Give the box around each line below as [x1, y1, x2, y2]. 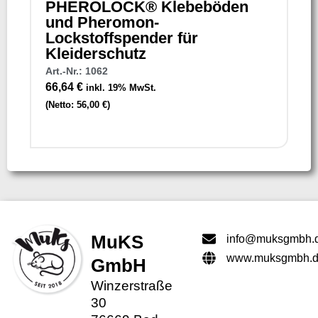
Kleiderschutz [45, 45, 146, 63]
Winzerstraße [91, 278, 173, 293]
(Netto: [45, 99, 77, 111]
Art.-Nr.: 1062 [45, 65, 108, 77]
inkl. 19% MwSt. [86, 82, 156, 94]
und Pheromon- [45, 13, 159, 32]
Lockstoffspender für [45, 29, 198, 48]
